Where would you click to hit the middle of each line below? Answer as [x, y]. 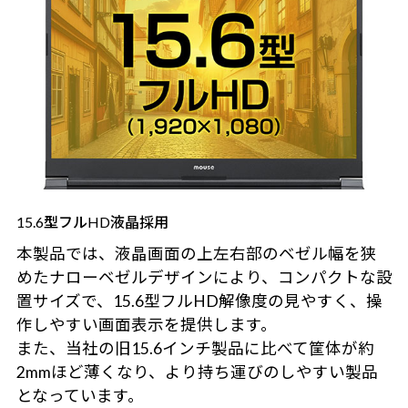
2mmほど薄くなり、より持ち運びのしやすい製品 [197, 372]
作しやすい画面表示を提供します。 [146, 325]
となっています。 [80, 396]
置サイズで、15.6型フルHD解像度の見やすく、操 [199, 301]
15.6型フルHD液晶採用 [92, 222]
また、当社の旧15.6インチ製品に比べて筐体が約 [195, 349]
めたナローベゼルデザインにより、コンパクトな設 [204, 278]
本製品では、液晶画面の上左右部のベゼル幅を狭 [196, 254]
